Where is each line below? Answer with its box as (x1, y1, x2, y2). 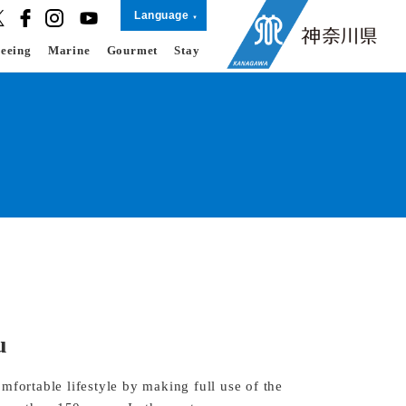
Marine (47, 43, 91, 57)
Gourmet (106, 43, 159, 57)
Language (134, 9, 189, 22)
